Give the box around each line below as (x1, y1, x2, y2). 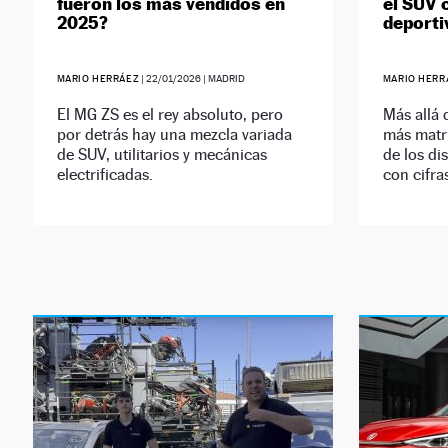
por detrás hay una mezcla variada (56, 125, 292, 145)
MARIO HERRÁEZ (56, 73, 140, 85)
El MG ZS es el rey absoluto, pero (56, 105, 283, 125)
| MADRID (201, 73, 246, 85)
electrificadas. (56, 165, 153, 185)
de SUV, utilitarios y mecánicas (56, 145, 267, 165)
